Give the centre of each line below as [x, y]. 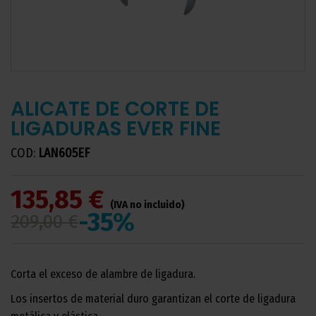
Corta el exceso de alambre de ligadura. [103, 274]
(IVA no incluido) [147, 205]
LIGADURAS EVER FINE [116, 129]
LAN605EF [64, 153]
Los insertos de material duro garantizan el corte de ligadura [153, 299]
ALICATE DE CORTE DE [115, 109]
